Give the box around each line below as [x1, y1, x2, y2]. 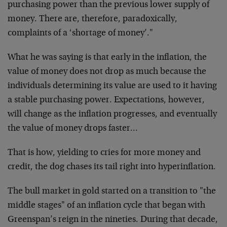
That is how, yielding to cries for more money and [8, 148, 201, 158]
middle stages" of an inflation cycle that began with [8, 201, 205, 210]
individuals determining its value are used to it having [8, 82, 217, 91]
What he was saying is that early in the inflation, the [8, 53, 207, 62]
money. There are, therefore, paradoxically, [8, 15, 177, 24]
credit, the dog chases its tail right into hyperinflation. [8, 163, 216, 172]
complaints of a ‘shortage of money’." [8, 29, 153, 38]
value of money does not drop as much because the [8, 67, 206, 77]
